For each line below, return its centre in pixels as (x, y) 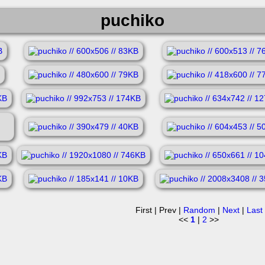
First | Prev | (159, 210)
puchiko (132, 20)
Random (199, 210)
